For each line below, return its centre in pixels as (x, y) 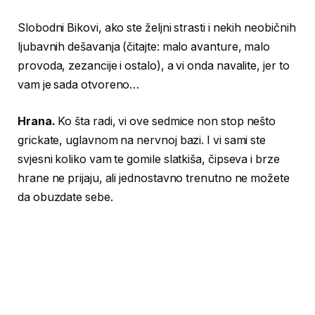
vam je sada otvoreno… (79, 85)
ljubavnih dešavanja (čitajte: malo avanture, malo (144, 47)
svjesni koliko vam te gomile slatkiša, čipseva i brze (149, 159)
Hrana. (37, 121)
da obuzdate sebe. (65, 197)
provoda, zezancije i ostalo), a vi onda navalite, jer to (154, 66)
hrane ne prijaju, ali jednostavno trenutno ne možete (154, 178)
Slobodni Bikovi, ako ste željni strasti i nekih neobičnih (157, 28)
